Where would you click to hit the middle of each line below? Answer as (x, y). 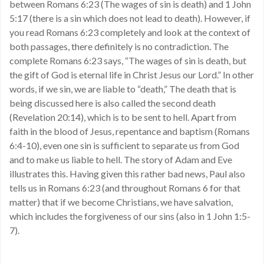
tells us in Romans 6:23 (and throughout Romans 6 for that (125, 188)
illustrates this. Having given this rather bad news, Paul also (127, 174)
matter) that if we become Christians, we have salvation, (121, 202)
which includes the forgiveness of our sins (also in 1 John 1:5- (130, 216)
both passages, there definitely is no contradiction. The (119, 46)
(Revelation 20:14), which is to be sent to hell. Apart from (123, 117)
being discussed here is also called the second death (113, 103)
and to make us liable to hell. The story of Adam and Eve (121, 159)
